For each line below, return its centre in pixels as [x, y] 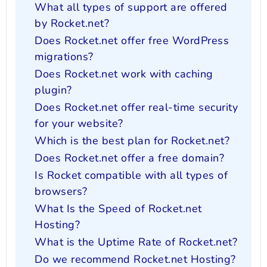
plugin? [53, 90]
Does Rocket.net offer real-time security [136, 108]
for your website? [79, 124]
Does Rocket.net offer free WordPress [132, 41]
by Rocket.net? [72, 24]
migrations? [64, 57]
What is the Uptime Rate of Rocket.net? [136, 242]
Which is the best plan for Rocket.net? [132, 141]
